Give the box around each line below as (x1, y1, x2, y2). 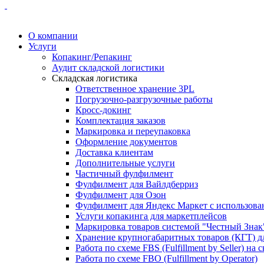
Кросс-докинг (75, 105, 131, 115)
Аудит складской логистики (52, 62, 164, 72)
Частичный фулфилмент (75, 169, 173, 179)
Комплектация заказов (75, 115, 166, 126)
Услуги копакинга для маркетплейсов (75, 211, 227, 221)
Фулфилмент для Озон (75, 190, 166, 200)
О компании (28, 31, 78, 41)
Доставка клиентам (75, 147, 153, 157)
